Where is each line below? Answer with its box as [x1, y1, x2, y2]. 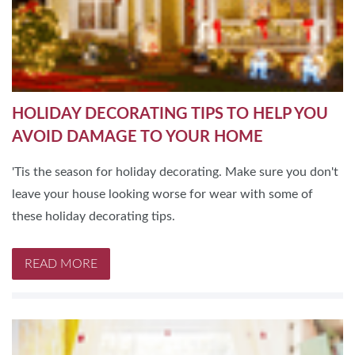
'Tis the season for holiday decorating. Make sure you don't [12, 165, 338, 178]
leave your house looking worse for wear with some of [12, 187, 313, 200]
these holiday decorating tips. [12, 209, 175, 223]
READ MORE [25, 257, 97, 270]
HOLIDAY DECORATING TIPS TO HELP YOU [12, 105, 328, 122]
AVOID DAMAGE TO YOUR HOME [12, 128, 263, 145]
